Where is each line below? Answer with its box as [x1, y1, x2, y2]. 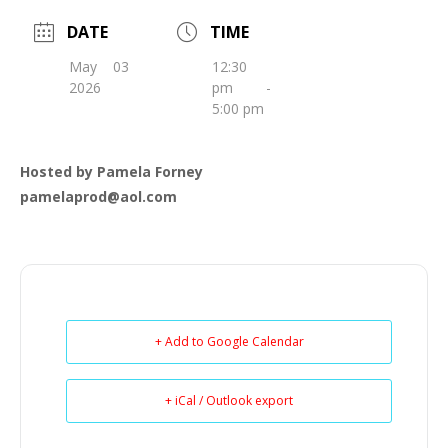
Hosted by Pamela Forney [20, 161, 203, 181]
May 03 [69, 56, 129, 76]
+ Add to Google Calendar [154, 332, 304, 350]
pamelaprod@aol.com [20, 186, 177, 206]
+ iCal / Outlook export [165, 391, 293, 409]
